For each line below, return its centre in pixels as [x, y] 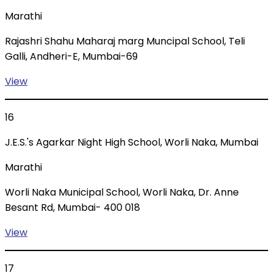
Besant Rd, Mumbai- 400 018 [73, 208]
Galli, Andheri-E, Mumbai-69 [71, 57]
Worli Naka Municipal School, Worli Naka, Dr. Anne [122, 193]
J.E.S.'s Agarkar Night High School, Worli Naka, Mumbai [132, 143]
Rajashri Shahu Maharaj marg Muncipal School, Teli [125, 41]
